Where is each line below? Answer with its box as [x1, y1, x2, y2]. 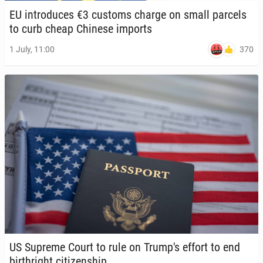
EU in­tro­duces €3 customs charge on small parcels [9, 8, 247, 22]
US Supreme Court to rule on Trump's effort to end [9, 240, 240, 254]
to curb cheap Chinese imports [9, 22, 152, 36]
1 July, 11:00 [9, 45, 55, 55]
